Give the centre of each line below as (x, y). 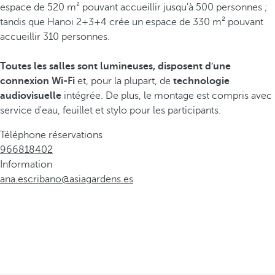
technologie (201, 81)
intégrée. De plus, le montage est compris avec (167, 96)
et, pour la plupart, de (124, 81)
